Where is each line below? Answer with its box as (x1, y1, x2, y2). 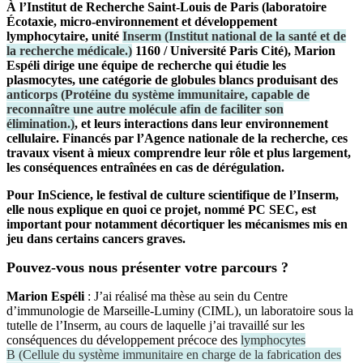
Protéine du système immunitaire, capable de (65, 87, 310, 101)
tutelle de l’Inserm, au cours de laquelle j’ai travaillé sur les (6, 318, 305, 332)
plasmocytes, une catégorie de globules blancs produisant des (6, 72, 338, 87)
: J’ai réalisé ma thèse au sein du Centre (84, 288, 288, 303)
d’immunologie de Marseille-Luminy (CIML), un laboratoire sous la (6, 303, 353, 318)
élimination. (6, 116, 70, 130)
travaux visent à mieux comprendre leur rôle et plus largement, (6, 145, 351, 160)
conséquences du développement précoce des (6, 332, 241, 347)
